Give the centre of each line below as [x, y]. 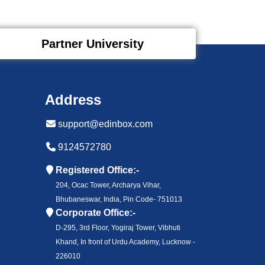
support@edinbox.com [104, 124]
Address [73, 99]
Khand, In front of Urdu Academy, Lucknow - [125, 242]
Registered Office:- [97, 170]
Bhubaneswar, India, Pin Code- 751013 [119, 199]
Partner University [92, 43]
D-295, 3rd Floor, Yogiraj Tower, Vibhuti [118, 227]
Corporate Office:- [96, 212]
